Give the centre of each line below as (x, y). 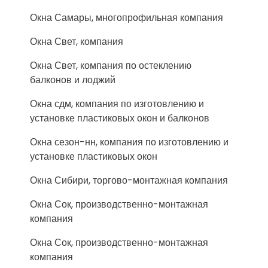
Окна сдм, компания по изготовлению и (117, 104)
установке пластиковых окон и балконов (120, 118)
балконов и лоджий (73, 80)
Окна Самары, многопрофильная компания (127, 18)
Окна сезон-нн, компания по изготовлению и (129, 142)
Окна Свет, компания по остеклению (111, 66)
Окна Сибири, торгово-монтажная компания (129, 180)
